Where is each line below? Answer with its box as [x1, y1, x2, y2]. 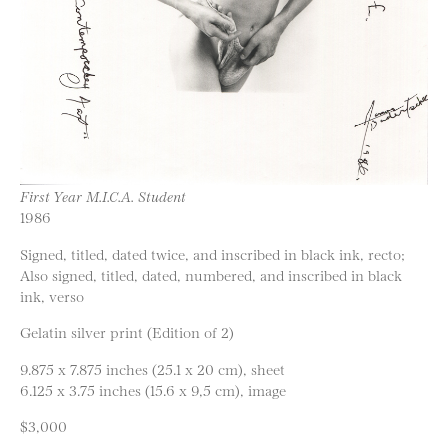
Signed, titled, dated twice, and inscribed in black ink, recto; [20, 243, 405, 263]
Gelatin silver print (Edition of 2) [20, 322, 234, 342]
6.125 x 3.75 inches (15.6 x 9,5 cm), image [20, 379, 286, 399]
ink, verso [20, 285, 84, 305]
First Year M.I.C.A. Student [20, 186, 186, 206]
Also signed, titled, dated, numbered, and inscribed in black [20, 264, 402, 284]
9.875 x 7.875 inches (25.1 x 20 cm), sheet [20, 358, 285, 378]
